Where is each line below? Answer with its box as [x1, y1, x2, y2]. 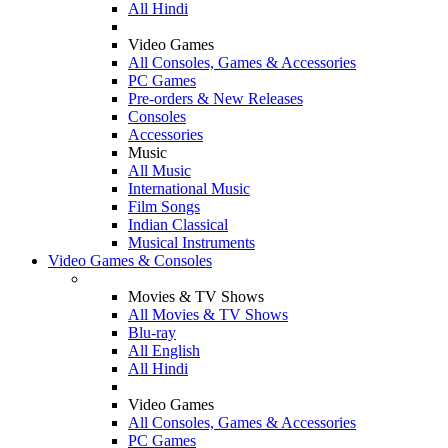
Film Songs [128, 198, 200, 215]
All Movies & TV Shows [128, 306, 288, 323]
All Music [128, 162, 191, 179]
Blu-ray [128, 324, 176, 341]
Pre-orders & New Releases [128, 90, 303, 107]
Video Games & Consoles [48, 252, 212, 269]
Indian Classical [128, 216, 228, 233]
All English [128, 342, 200, 359]
